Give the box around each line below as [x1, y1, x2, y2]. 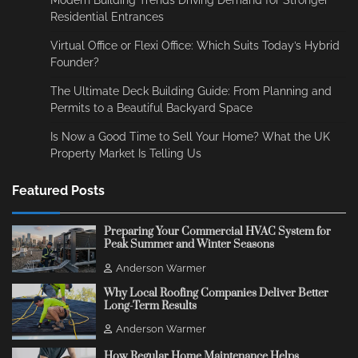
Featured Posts [12, 183, 105, 199]
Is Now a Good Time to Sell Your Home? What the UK [50, 130, 330, 144]
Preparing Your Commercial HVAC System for [103, 225, 331, 240]
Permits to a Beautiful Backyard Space [50, 101, 253, 115]
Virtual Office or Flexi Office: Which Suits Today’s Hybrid [50, 39, 340, 53]
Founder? [50, 56, 99, 70]
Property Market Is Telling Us [50, 147, 201, 161]
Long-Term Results [103, 298, 197, 313]
